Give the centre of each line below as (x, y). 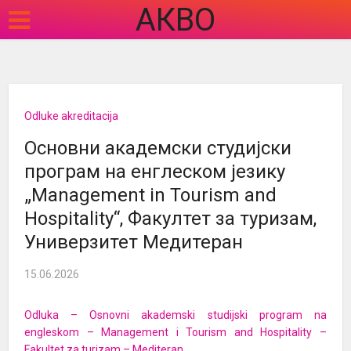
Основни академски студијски (158, 148)
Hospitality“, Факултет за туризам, (171, 219)
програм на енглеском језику (155, 172)
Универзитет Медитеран (134, 242)
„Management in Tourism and (151, 195)
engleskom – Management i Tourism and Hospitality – (175, 332)
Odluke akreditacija (72, 116)
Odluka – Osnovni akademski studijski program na (175, 315)
